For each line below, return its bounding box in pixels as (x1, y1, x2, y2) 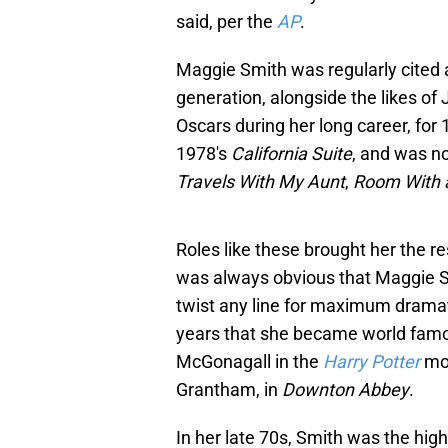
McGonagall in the (176, 351, 323, 373)
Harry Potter (323, 351, 420, 373)
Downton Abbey (282, 379, 409, 401)
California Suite (231, 143, 352, 165)
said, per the (176, 11, 273, 33)
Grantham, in (176, 379, 282, 401)
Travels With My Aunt (176, 171, 345, 193)
